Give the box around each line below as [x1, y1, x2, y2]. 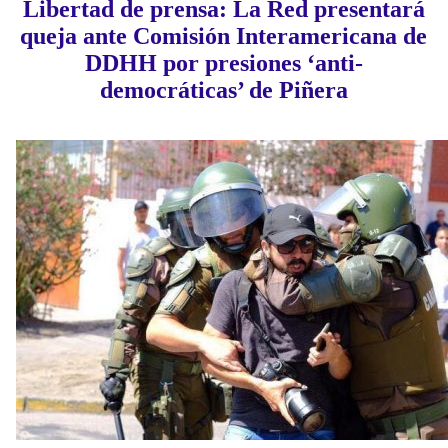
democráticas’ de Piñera [99, 77, 348, 104]
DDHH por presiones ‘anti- [84, 50, 363, 77]
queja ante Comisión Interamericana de [20, 23, 428, 50]
